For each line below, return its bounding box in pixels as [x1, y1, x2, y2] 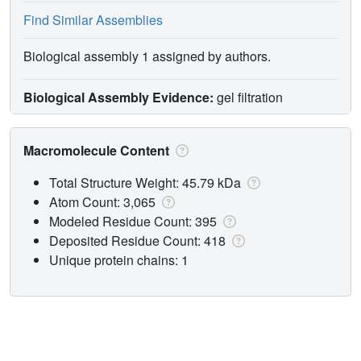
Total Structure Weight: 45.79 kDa [49, 172, 244, 192]
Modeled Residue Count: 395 [49, 211, 220, 230]
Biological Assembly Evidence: [23, 87, 214, 106]
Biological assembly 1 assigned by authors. [23, 46, 271, 65]
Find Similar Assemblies [23, 10, 163, 29]
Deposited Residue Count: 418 [49, 230, 229, 250]
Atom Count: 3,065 [49, 192, 159, 211]
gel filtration [214, 87, 283, 106]
